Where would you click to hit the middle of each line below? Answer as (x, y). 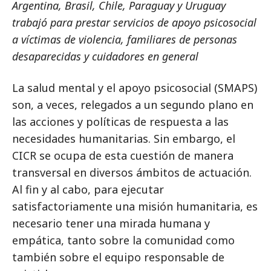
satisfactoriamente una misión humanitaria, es (135, 206)
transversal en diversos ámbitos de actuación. (132, 172)
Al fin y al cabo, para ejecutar (88, 189)
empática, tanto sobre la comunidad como (123, 240)
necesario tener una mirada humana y (111, 223)
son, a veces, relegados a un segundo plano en (133, 105)
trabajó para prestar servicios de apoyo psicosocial (134, 22)
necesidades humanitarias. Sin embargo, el (124, 139)
